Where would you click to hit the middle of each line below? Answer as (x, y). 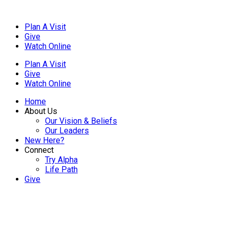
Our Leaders (67, 131)
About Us (41, 111)
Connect (39, 150)
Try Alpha (61, 160)
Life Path (61, 169)
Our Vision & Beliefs (81, 121)
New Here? (44, 140)
